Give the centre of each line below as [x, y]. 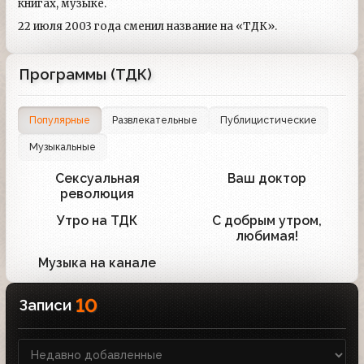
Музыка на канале [97, 262]
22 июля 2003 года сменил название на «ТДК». [149, 27]
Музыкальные [62, 147]
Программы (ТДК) [86, 74]
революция [97, 193]
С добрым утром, [267, 220]
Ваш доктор [267, 178]
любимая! [267, 236]
